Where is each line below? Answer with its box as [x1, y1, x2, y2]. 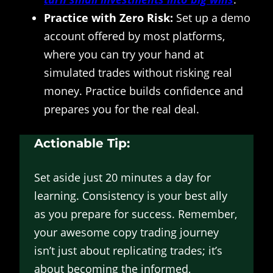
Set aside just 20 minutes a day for [34, 169, 211, 185]
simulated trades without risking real [44, 65, 232, 80]
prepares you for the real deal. [44, 102, 199, 117]
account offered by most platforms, [44, 29, 225, 44]
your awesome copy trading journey [34, 224, 219, 239]
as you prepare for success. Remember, [34, 206, 237, 221]
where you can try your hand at [44, 47, 204, 62]
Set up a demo [173, 10, 250, 26]
